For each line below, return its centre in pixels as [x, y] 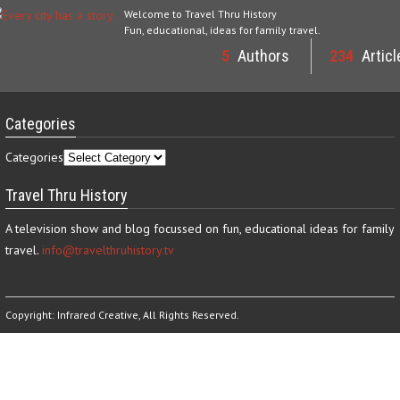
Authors [262, 56]
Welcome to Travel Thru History [200, 14]
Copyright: [31, 315]
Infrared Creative [98, 315]
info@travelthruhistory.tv [108, 250]
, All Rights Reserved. [189, 315]
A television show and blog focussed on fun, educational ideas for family [200, 229]
